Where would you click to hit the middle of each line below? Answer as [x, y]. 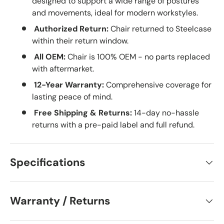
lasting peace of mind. [72, 96]
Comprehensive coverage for [158, 84]
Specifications [47, 162]
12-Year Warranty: [69, 84]
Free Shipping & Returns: [83, 112]
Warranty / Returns [60, 201]
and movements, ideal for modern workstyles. [115, 12]
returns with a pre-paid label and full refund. [113, 124]
